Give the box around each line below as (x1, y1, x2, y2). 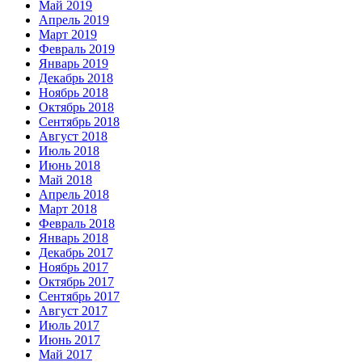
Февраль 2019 (39, 42, 115, 57)
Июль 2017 (39, 318, 99, 333)
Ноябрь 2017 (39, 260, 108, 275)
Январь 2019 (39, 57, 108, 71)
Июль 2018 (39, 144, 99, 158)
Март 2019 (39, 27, 97, 42)
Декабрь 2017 (39, 246, 113, 260)
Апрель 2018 (39, 187, 109, 202)
